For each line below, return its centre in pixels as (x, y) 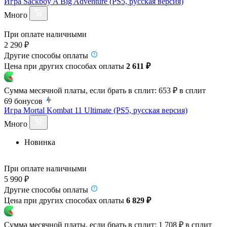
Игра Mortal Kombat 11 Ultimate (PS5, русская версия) (96, 110)
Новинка (40, 142)
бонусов (28, 101)
